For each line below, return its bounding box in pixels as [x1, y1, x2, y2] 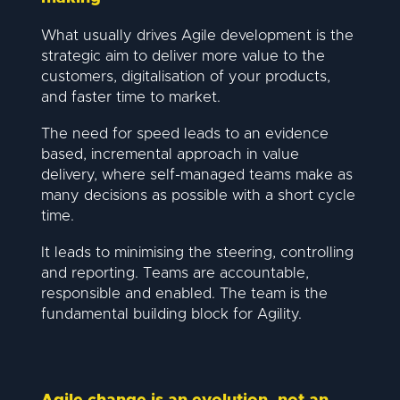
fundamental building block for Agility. [40, 307, 302, 321]
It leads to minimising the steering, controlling [40, 246, 354, 260]
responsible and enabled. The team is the [40, 287, 328, 301]
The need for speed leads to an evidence [40, 126, 329, 141]
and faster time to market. [40, 89, 221, 104]
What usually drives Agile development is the [40, 28, 354, 43]
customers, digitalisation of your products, [40, 69, 330, 84]
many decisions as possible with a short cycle [40, 187, 355, 203]
